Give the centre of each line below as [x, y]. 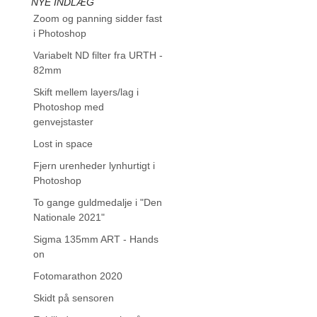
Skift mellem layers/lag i [86, 92]
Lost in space [63, 144]
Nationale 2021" [69, 217]
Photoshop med [68, 107]
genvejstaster [63, 122]
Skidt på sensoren [73, 298]
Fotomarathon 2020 [77, 276]
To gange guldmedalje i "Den [97, 202]
